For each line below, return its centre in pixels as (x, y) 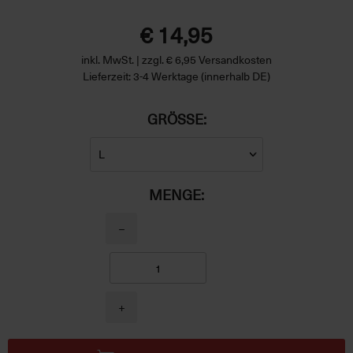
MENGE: (176, 194)
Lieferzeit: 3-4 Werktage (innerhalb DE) (176, 76)
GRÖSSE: (175, 119)
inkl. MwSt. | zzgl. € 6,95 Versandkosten (176, 59)
